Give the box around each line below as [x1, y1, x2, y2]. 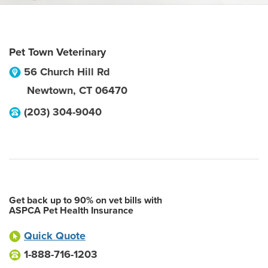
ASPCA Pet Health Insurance [9, 205, 133, 217]
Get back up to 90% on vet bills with [9, 194, 162, 206]
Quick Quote [24, 229, 86, 242]
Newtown [27, 84, 73, 97]
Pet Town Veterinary [9, 45, 106, 59]
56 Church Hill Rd [24, 65, 110, 78]
